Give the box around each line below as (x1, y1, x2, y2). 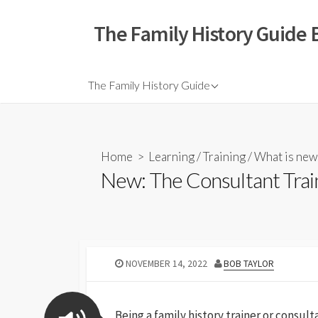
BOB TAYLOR (224, 258, 275, 270)
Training (203, 148, 246, 164)
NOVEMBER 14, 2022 (125, 258, 207, 270)
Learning (148, 148, 194, 164)
